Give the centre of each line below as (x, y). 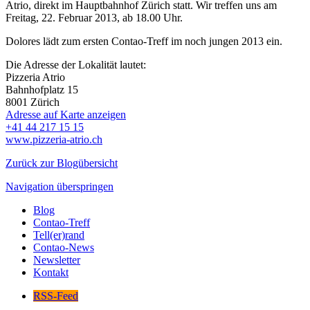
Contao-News (64, 248)
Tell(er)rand (59, 235)
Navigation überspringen (60, 187)
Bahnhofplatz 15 (42, 90)
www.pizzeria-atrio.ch (54, 140)
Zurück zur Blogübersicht (62, 163)
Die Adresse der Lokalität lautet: (76, 65)
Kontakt (51, 273)
